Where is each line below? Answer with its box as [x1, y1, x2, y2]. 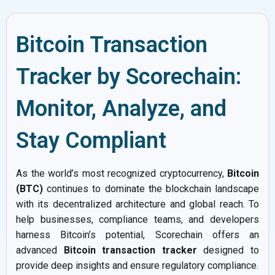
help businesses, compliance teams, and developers [16, 213, 259, 225]
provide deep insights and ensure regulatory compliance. [16, 259, 258, 271]
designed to [196, 244, 260, 256]
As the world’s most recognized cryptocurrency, [16, 167, 227, 179]
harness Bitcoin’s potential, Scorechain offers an [16, 228, 259, 241]
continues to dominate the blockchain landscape [43, 182, 259, 195]
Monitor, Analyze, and [16, 95, 227, 122]
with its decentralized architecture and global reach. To [16, 198, 259, 210]
